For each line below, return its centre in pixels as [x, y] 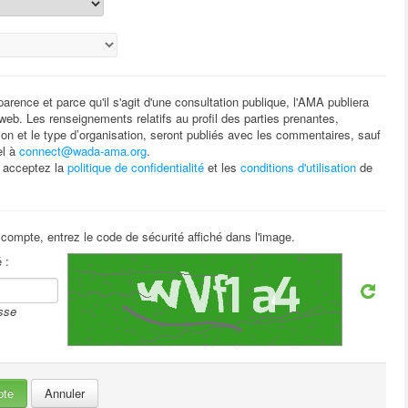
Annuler [65, 393]
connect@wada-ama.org [83, 151]
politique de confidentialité [136, 167]
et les [222, 167]
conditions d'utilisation [298, 167]
